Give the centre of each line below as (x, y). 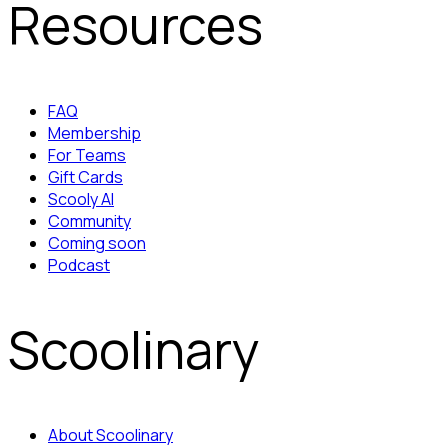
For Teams (87, 154)
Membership (94, 132)
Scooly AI (81, 198)
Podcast (79, 264)
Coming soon (97, 242)
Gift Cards (85, 176)
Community (89, 220)
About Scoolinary (110, 434)
